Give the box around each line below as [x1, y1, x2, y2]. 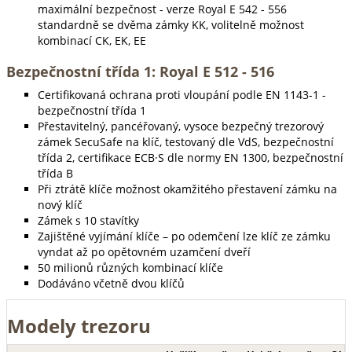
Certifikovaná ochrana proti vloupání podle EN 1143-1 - [38, 87, 326, 102]
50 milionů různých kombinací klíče [38, 260, 223, 275]
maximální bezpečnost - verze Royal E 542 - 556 [38, 2, 287, 16]
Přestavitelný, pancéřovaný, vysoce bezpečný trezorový [38, 119, 324, 134]
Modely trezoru [7, 313, 151, 339]
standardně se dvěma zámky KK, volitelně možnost [38, 17, 304, 32]
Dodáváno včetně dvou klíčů [38, 276, 185, 291]
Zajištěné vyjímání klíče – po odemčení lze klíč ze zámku [38, 229, 331, 244]
